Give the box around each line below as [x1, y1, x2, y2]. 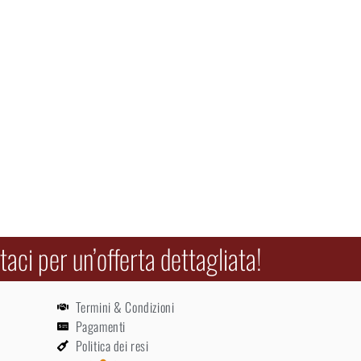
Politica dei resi [75, 335, 149, 355]
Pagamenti [75, 316, 126, 336]
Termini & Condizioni [75, 297, 175, 317]
